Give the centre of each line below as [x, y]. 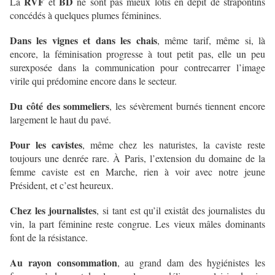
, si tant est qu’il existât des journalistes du [181, 211]
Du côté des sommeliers [60, 106]
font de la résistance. [49, 238]
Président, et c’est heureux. [62, 185]
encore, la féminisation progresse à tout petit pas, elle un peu [137, 54]
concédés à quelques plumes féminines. [86, 15]
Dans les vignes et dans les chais [83, 41]
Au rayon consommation [64, 263]
